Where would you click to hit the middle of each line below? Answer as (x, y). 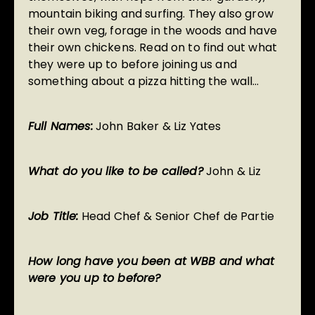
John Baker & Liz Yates (157, 127)
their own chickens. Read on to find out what (153, 48)
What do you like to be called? (116, 172)
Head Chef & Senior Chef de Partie (176, 217)
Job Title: (53, 217)
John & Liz (232, 172)
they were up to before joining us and (133, 65)
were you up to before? (95, 278)
